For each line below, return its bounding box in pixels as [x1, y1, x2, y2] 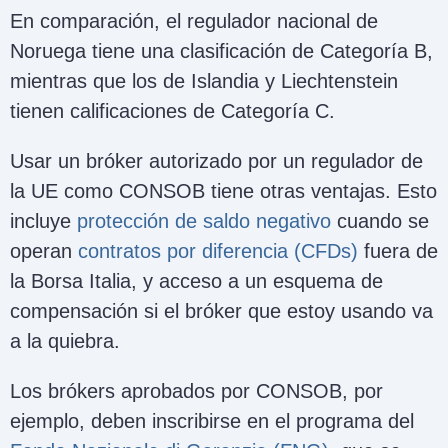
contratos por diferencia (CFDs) [78, 240, 358, 263]
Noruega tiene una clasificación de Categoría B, [10, 40, 433, 63]
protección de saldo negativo [77, 210, 331, 233]
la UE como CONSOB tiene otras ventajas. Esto [10, 180, 437, 203]
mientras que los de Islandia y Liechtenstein [10, 70, 398, 93]
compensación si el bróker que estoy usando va [10, 300, 433, 323]
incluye [10, 210, 77, 233]
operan [10, 240, 78, 263]
